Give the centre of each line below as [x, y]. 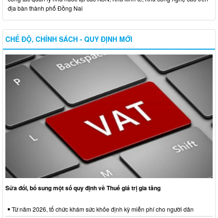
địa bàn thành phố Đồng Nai [45, 8]
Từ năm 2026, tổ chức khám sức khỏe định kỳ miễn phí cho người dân [102, 209]
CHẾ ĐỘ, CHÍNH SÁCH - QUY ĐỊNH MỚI [69, 39]
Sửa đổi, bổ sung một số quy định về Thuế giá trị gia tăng [83, 188]
